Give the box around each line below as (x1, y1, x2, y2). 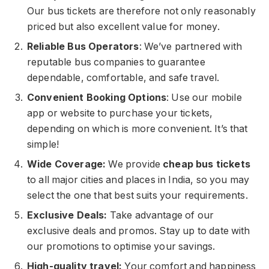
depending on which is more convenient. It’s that (27, 122, 248, 134)
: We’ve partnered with (139, 40, 243, 52)
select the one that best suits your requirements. (27, 189, 248, 201)
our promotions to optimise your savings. (27, 240, 216, 252)
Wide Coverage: (27, 158, 109, 170)
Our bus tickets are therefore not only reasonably (27, 5, 256, 17)
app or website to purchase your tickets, (27, 107, 213, 119)
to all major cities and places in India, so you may (27, 174, 250, 186)
